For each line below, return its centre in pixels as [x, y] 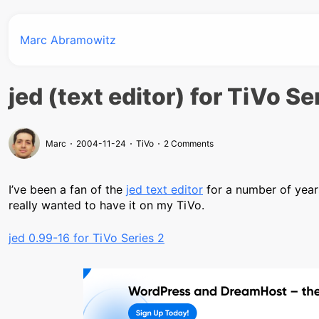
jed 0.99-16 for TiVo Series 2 [87, 238]
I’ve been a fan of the [67, 189]
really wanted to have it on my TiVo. [106, 205]
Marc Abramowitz [68, 40]
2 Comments [189, 143]
